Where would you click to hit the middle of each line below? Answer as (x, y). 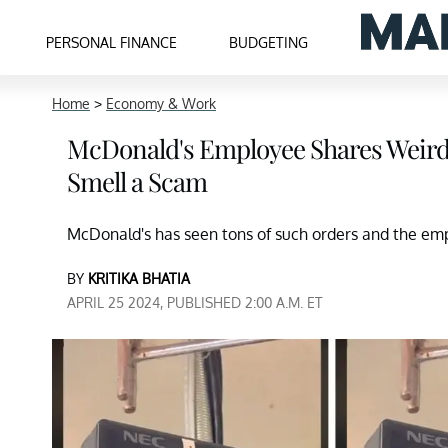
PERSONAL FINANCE (112, 42)
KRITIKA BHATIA (139, 278)
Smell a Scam (137, 181)
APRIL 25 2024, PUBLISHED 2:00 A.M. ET (195, 302)
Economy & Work (161, 103)
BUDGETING (269, 42)
